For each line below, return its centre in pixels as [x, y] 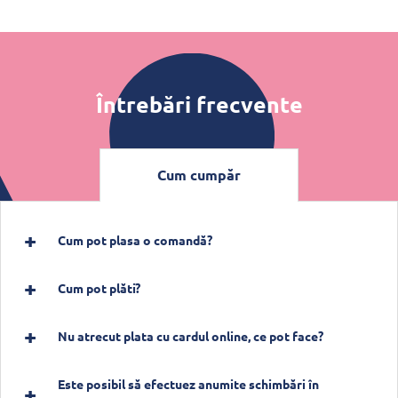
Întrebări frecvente [199, 103]
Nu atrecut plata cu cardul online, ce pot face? [191, 335]
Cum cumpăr [199, 175]
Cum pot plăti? [99, 287]
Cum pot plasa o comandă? [135, 239]
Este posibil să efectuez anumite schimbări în [188, 383]
